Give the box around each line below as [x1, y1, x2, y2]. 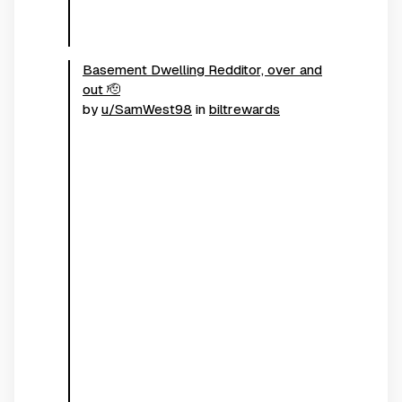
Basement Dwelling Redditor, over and [83, 61, 322, 77]
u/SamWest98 [101, 100, 192, 117]
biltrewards [209, 100, 280, 117]
